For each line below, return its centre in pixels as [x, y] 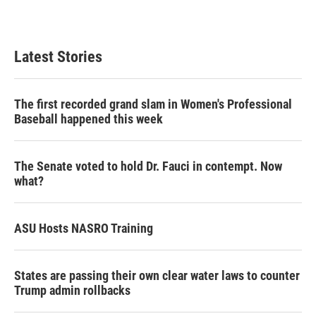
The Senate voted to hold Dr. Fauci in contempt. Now [148, 166]
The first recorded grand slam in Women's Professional [153, 104]
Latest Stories [58, 57]
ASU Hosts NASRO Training [84, 228]
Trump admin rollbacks [72, 290]
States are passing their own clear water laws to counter [157, 275]
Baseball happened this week [89, 119]
